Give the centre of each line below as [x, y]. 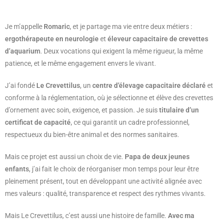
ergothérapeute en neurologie [52, 39]
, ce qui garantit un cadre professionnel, [130, 123]
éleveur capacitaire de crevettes [158, 39]
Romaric [57, 27]
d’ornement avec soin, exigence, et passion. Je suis [82, 110]
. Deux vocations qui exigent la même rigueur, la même [122, 51]
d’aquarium [23, 51]
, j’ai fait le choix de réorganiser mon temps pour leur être [114, 169]
